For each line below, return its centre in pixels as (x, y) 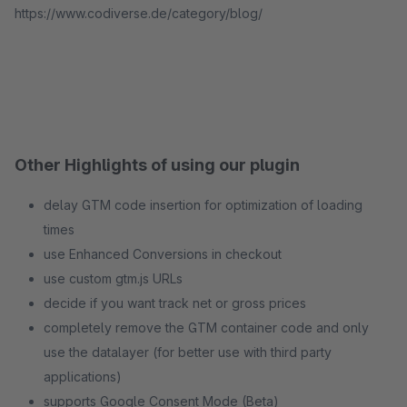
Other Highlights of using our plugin (157, 165)
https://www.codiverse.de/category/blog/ (139, 13)
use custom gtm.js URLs (113, 278)
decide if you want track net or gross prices (175, 303)
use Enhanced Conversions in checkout (163, 254)
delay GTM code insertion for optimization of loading (203, 205)
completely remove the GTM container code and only (206, 328)
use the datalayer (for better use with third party (188, 352)
